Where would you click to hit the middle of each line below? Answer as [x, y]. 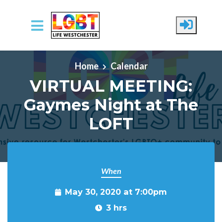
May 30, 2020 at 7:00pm [116, 192]
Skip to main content [47, 52]
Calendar [129, 66]
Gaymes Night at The [111, 105]
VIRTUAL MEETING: [111, 86]
